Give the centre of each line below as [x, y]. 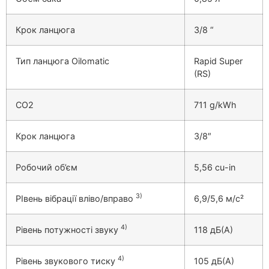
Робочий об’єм [47, 167]
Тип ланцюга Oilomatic [62, 61]
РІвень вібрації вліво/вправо [76, 198]
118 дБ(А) [213, 229]
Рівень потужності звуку [68, 229]
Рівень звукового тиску [67, 261]
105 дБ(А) [214, 261]
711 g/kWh [215, 104]
